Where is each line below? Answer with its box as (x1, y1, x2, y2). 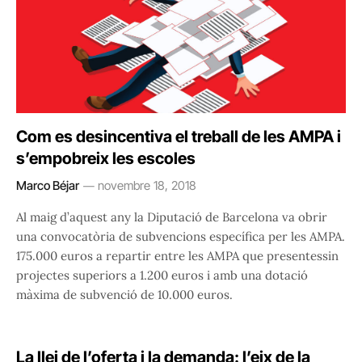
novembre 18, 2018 (98, 178, 196, 194)
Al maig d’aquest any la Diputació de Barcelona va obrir (16, 209, 327, 225)
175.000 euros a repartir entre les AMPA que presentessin (16, 248, 339, 264)
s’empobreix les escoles (16, 149, 196, 169)
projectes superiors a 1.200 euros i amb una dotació (16, 267, 308, 284)
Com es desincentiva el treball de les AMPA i (16, 127, 341, 147)
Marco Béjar (16, 178, 79, 194)
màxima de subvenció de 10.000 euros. (16, 287, 233, 303)
